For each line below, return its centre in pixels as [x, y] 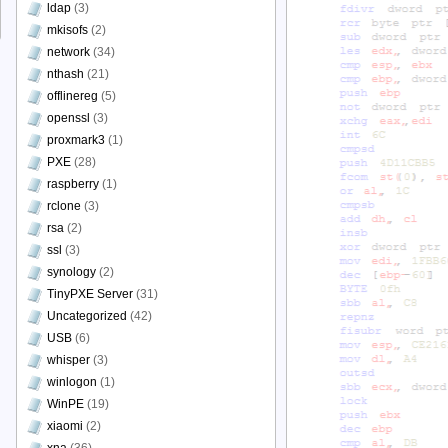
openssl [68, 118]
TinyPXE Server [90, 294]
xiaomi [65, 426]
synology [71, 272]
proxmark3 [76, 140]
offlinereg [72, 96]
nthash [65, 74]
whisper [68, 360]
